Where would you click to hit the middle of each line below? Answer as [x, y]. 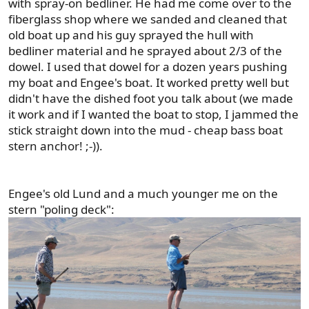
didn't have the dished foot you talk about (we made [151, 99]
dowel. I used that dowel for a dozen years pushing [148, 67]
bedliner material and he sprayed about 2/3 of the [145, 51]
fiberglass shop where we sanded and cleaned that [148, 19]
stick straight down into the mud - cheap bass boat [146, 130]
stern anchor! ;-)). [56, 146]
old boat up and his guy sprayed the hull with [131, 35]
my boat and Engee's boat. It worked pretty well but [149, 83]
